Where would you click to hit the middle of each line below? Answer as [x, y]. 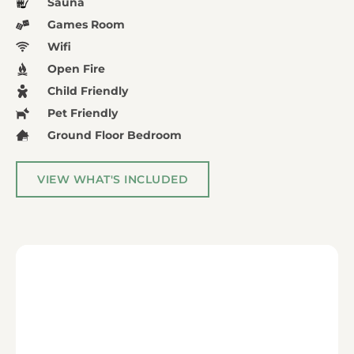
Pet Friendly [83, 113]
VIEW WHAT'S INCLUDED [113, 179]
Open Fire [76, 68]
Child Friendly [88, 90]
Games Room [86, 24]
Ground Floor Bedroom [115, 135]
